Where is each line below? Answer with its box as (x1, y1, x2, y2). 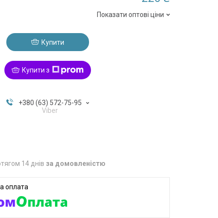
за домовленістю (46, 159, 106, 167)
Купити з (21, 66, 50, 74)
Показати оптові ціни (97, 10, 164, 18)
